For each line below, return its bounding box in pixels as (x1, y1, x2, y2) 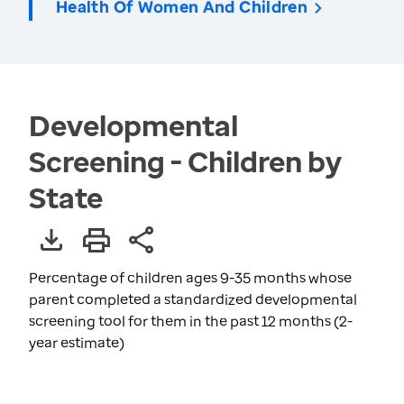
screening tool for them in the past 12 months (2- (29, 311, 353, 331)
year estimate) (29, 333, 124, 353)
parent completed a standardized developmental (29, 289, 357, 309)
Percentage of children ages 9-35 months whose (29, 268, 352, 288)
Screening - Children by (29, 142, 342, 180)
